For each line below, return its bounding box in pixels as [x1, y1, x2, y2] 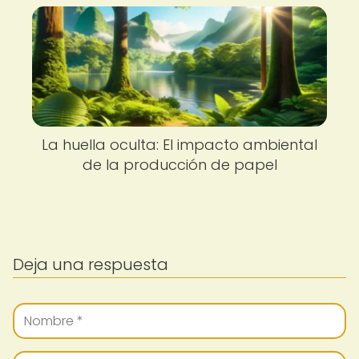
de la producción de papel [82, 155, 277, 175]
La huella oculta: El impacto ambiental [42, 135, 317, 155]
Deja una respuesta [13, 253, 168, 276]
